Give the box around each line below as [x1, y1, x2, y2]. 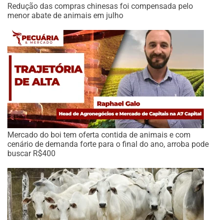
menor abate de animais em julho [7, 11, 123, 20]
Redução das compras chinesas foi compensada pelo [7, 1, 193, 11]
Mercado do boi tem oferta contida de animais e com [7, 130, 191, 139]
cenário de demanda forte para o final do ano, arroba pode [7, 139, 209, 149]
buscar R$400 [7, 149, 55, 158]
